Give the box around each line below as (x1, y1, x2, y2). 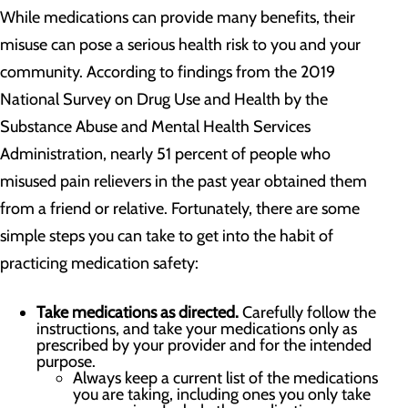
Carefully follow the (242, 302, 376, 322)
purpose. (36, 352, 96, 372)
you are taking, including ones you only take (73, 384, 371, 404)
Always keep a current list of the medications (73, 368, 378, 388)
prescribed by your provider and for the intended (36, 335, 372, 355)
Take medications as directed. (36, 302, 242, 322)
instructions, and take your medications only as (36, 319, 357, 339)
